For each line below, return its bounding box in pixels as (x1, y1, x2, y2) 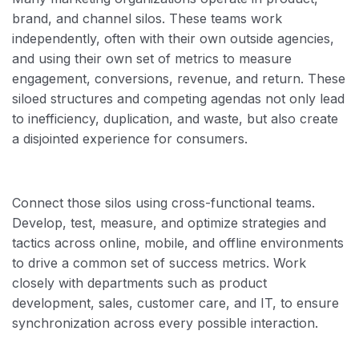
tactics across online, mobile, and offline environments (12, 235, 344, 252)
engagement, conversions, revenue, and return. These (12, 71, 345, 87)
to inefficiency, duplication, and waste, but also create (12, 111, 338, 127)
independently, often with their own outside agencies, (12, 30, 334, 47)
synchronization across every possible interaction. (12, 315, 318, 332)
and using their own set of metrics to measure (12, 50, 292, 67)
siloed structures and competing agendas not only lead (12, 91, 345, 107)
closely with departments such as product (12, 275, 267, 292)
